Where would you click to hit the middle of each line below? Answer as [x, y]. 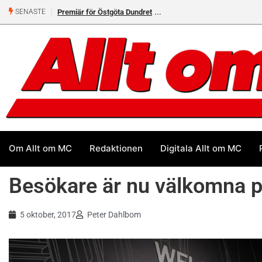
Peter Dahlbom [114, 214]
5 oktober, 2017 [48, 214]
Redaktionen [116, 149]
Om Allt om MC [40, 149]
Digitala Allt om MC [201, 149]
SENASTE [30, 12]
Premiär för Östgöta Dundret [105, 12]
